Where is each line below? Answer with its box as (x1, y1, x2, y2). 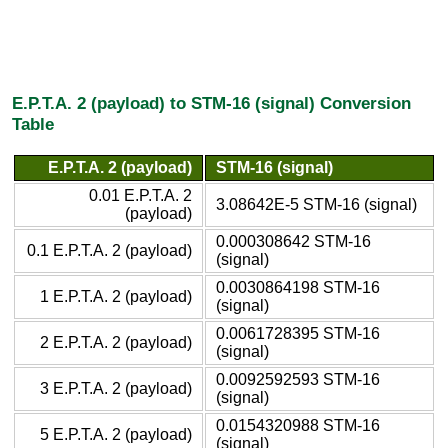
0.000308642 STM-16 (216, 232, 371, 250)
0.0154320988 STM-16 (216, 416, 380, 434)
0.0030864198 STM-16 (216, 278, 380, 296)
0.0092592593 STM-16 (216, 370, 380, 388)
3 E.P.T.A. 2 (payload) (40, 379, 192, 397)
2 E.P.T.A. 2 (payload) (40, 333, 192, 351)
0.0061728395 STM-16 (216, 324, 380, 342)
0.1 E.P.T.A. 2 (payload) (27, 241, 192, 259)
